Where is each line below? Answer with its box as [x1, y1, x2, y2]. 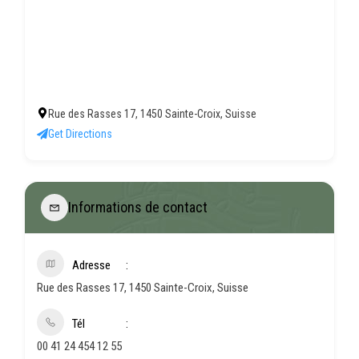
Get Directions [48, 127, 112, 140]
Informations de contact [68, 199, 208, 216]
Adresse [72, 257, 111, 272]
